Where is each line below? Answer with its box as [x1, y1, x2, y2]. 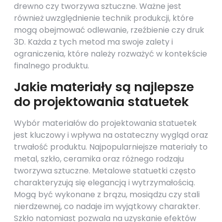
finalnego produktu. [14, 60, 89, 71]
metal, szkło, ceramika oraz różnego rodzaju [14, 153, 184, 165]
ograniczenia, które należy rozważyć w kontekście [14, 48, 207, 59]
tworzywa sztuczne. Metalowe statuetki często [14, 165, 196, 176]
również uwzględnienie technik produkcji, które [14, 12, 194, 24]
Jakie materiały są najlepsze [14, 78, 194, 96]
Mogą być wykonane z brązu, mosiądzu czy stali [14, 189, 200, 200]
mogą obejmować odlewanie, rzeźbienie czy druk [14, 24, 204, 36]
